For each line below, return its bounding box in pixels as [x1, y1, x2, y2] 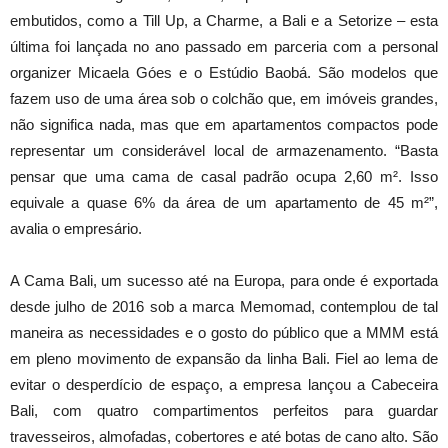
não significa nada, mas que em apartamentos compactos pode [10, 115, 438, 133]
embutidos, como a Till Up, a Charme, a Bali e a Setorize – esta [10, 11, 438, 29]
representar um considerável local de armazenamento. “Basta [10, 141, 438, 159]
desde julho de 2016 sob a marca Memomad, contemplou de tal [10, 297, 438, 315]
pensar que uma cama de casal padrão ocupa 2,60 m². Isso [10, 167, 438, 185]
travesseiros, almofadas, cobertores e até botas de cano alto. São [10, 427, 438, 445]
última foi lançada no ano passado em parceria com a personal [10, 37, 438, 55]
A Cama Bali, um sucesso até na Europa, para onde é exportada [10, 271, 438, 289]
